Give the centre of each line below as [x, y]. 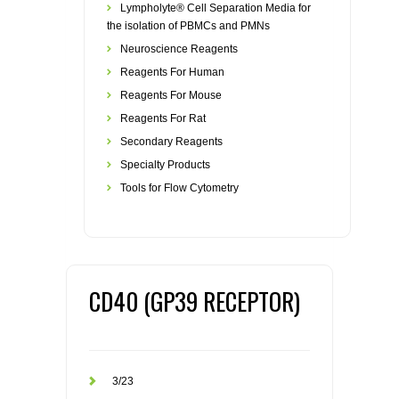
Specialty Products [165, 165]
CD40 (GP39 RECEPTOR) [195, 301]
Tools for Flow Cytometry [179, 188]
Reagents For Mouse [171, 95]
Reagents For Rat [163, 118]
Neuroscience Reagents [179, 49]
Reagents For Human [172, 72]
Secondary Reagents [171, 142]
